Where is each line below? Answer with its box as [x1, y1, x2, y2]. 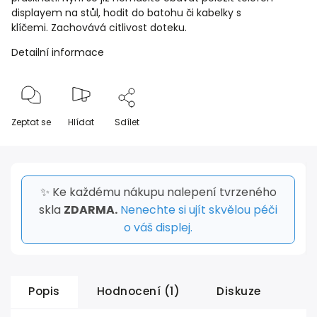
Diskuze [217, 284, 261, 299]
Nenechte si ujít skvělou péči [120, 202, 277, 218]
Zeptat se [11, 116, 51, 128]
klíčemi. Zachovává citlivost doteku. [11, 21, 190, 35]
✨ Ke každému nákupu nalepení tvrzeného [40, 184, 277, 200]
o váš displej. [124, 219, 192, 236]
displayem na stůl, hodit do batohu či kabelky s [11, 6, 241, 20]
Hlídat [68, 116, 94, 128]
